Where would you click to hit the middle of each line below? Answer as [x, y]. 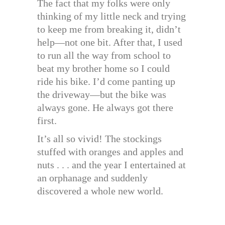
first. [47, 121]
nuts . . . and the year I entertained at [111, 165]
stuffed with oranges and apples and [110, 152]
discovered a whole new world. [100, 191]
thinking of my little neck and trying [111, 16]
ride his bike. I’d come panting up [106, 82]
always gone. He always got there [105, 108]
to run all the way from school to [104, 55]
